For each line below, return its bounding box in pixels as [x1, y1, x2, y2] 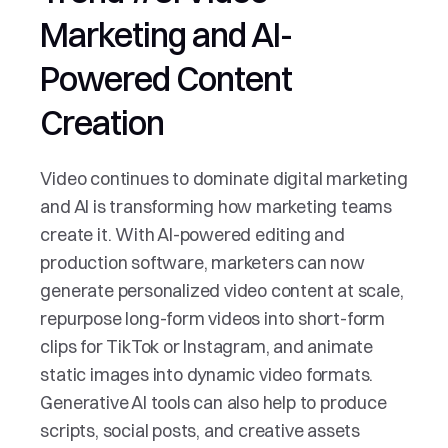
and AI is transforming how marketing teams [40, 195, 393, 218]
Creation [40, 102, 165, 144]
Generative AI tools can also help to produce [40, 391, 387, 414]
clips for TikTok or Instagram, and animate [40, 335, 374, 358]
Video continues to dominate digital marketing [40, 167, 408, 190]
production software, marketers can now [40, 251, 365, 274]
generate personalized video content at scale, [40, 279, 404, 302]
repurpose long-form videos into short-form [40, 307, 386, 330]
